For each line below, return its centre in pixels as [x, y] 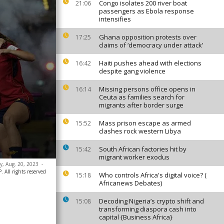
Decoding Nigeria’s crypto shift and [151, 201]
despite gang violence [132, 71]
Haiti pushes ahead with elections [150, 63]
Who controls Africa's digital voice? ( [153, 175]
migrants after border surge [141, 105]
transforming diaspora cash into [148, 209]
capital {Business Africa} [136, 217]
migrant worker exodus [134, 157]
